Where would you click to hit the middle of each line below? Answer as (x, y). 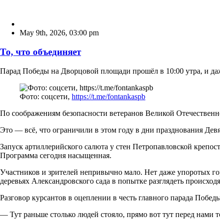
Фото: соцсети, (46, 96)
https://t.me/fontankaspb (109, 96)
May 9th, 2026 (42, 33)
